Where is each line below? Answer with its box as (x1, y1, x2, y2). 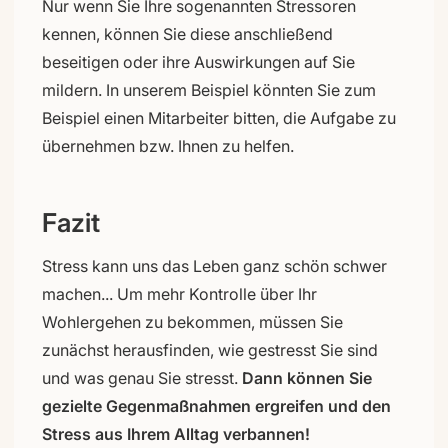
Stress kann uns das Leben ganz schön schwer (42, 255, 387, 276)
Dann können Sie (242, 367, 372, 388)
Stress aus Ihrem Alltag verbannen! (42, 423, 310, 444)
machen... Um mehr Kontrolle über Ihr (42, 283, 317, 304)
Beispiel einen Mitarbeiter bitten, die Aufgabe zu (42, 107, 396, 128)
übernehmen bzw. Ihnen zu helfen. (42, 135, 294, 156)
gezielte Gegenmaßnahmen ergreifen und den (42, 395, 391, 416)
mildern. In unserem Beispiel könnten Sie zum (42, 79, 376, 100)
